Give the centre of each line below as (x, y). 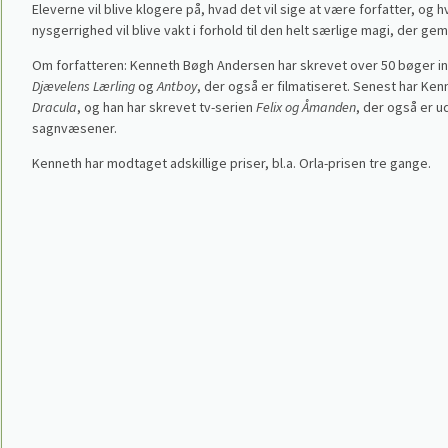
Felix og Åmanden (305, 107)
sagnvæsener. (75, 128)
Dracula (55, 107)
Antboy (177, 86)
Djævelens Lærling (84, 86)
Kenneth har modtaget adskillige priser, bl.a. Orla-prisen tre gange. (232, 163)
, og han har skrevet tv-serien (165, 107)
